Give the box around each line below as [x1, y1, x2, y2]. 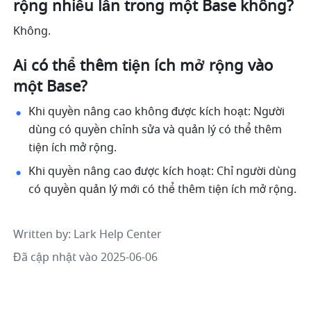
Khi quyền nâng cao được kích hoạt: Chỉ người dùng [28, 162, 297, 180]
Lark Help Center [74, 226, 162, 243]
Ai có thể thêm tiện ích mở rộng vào [13, 54, 274, 77]
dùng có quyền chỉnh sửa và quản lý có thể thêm [28, 121, 283, 138]
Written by [13, 226, 69, 243]
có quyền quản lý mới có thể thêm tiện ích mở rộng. [28, 180, 297, 198]
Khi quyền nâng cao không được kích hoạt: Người [28, 103, 285, 120]
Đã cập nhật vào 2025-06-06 [13, 249, 158, 266]
